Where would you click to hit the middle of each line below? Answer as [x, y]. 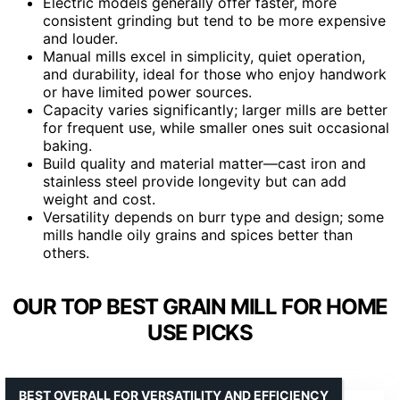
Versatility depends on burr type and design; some [213, 217]
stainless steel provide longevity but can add [195, 182]
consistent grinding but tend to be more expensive [214, 21]
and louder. [80, 39]
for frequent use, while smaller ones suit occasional [216, 128]
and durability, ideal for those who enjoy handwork [215, 75]
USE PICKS [200, 332]
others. [66, 253]
